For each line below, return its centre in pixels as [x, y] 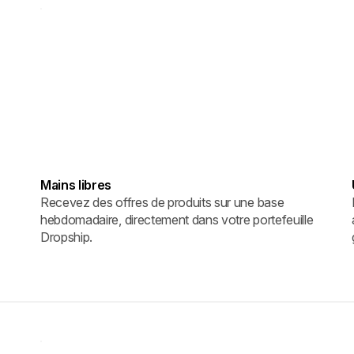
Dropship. [67, 237]
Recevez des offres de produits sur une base [162, 202]
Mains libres [76, 185]
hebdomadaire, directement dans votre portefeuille [177, 219]
